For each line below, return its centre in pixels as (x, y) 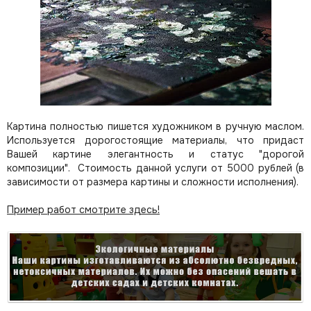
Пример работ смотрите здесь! (83, 210)
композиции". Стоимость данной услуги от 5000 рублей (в (155, 168)
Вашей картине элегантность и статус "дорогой (155, 154)
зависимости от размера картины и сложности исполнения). (153, 182)
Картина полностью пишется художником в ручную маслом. (155, 126)
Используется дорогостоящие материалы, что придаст (155, 140)
